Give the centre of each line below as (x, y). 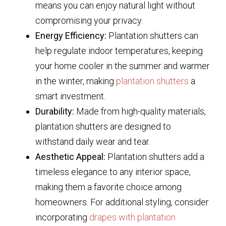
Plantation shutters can (152, 36)
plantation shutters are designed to (103, 127)
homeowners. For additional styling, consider (122, 202)
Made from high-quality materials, (140, 111)
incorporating (62, 217)
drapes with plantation (132, 217)
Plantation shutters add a (155, 157)
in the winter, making (76, 81)
